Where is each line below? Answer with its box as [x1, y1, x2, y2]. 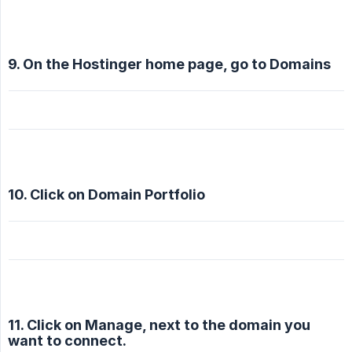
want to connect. [8, 332, 126, 350]
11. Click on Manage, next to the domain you [8, 317, 310, 334]
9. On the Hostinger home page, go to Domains [8, 56, 331, 73]
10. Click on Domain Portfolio [8, 186, 205, 203]
